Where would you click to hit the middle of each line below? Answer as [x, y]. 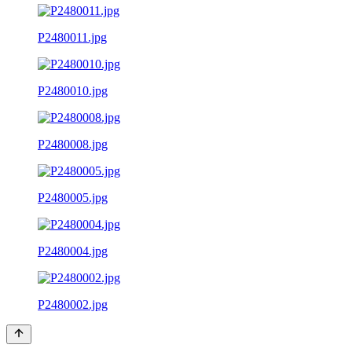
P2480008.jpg [73, 144]
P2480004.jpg [73, 251]
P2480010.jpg [73, 90]
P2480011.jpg [72, 37]
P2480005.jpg [73, 197]
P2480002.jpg [73, 304]
